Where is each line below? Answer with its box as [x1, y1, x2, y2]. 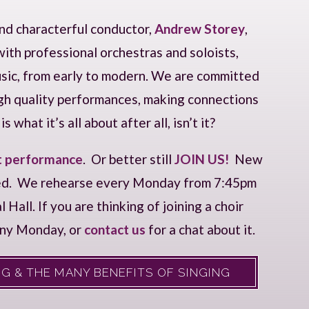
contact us [84, 221, 146, 237]
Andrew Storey [154, 21, 246, 37]
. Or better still [83, 151, 175, 167]
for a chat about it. [146, 221, 256, 237]
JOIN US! [175, 151, 230, 167]
